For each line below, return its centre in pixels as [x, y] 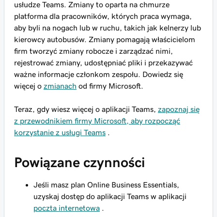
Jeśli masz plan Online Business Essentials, [106, 185]
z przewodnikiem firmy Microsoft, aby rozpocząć [97, 121]
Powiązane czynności [79, 163]
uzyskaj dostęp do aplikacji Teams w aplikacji [110, 196]
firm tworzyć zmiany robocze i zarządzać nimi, [93, 51]
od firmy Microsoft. [110, 86]
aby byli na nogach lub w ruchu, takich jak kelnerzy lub [108, 28]
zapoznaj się [179, 109]
